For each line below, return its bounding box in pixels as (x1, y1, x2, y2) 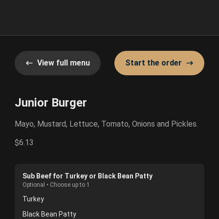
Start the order (125, 58, 182, 67)
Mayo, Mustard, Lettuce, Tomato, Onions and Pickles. (15, 119, 198, 129)
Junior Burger (15, 96, 87, 109)
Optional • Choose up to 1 (22, 181, 90, 188)
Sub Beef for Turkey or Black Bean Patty (22, 172, 153, 180)
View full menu (37, 58, 90, 67)
